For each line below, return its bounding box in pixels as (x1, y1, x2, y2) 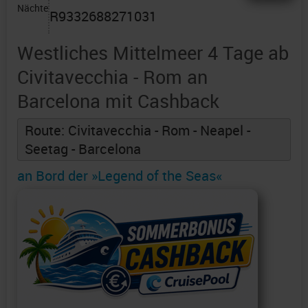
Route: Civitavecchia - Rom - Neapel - (25, 121, 250, 140)
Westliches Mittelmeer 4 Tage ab (17, 40, 289, 66)
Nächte (17, 1, 48, 15)
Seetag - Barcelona (25, 140, 141, 159)
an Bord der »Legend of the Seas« (17, 166, 222, 186)
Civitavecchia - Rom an (17, 64, 208, 90)
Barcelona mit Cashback (17, 88, 219, 114)
